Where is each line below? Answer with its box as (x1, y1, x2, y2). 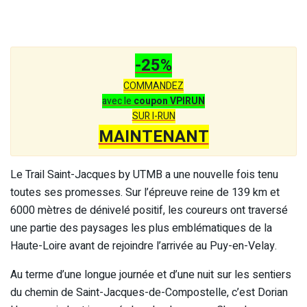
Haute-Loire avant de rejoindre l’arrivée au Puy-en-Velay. (10, 237, 277, 254)
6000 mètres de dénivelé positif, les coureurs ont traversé (10, 201, 288, 219)
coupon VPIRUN (134, 93, 205, 108)
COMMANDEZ (123, 78, 184, 93)
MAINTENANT (98, 124, 209, 149)
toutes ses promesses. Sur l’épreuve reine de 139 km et (10, 184, 280, 201)
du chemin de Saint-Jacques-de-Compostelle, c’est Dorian (10, 284, 288, 301)
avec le (102, 93, 134, 108)
